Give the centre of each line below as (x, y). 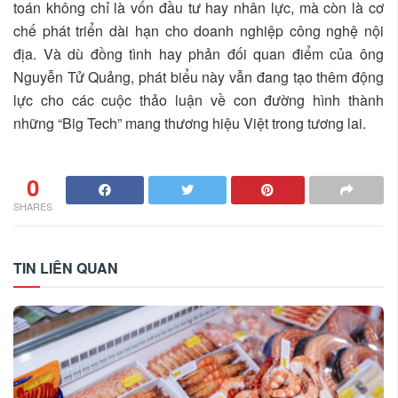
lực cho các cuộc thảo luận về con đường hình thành (199, 100)
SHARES (33, 206)
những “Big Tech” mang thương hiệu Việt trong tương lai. (190, 123)
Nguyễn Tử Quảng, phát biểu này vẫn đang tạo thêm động (199, 77)
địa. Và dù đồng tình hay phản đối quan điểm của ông (199, 54)
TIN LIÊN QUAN (66, 267)
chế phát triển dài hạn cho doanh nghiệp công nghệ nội (199, 31)
